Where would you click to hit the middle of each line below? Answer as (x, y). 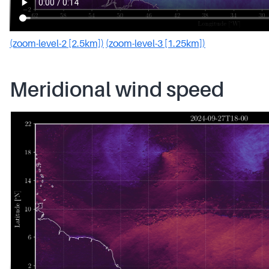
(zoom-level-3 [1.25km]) (156, 44)
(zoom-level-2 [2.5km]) (57, 44)
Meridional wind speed (117, 90)
